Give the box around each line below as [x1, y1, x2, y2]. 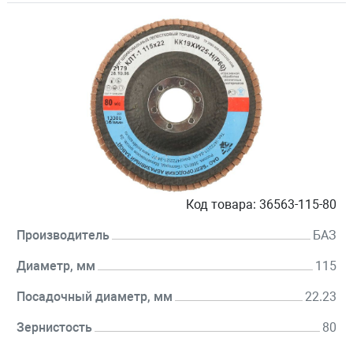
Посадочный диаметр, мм [17, 289, 173, 305]
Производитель [17, 228, 110, 243]
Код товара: [186, 197, 256, 213]
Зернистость [17, 320, 92, 336]
